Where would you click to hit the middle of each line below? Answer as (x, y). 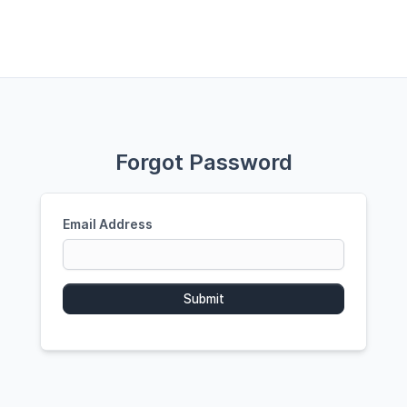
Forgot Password (203, 162)
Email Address (108, 224)
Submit (203, 299)
